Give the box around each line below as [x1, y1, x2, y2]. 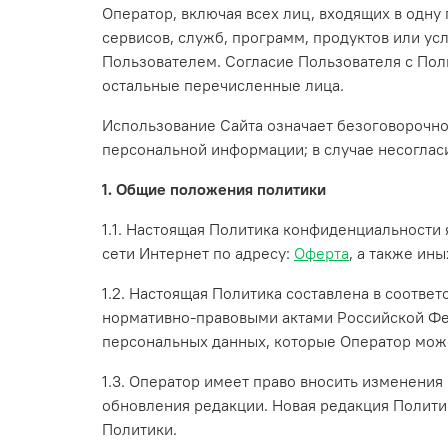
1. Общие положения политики [102, 179, 326, 200]
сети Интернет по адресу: [102, 243, 294, 264]
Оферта [294, 243, 349, 264]
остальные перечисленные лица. [102, 75, 344, 96]
